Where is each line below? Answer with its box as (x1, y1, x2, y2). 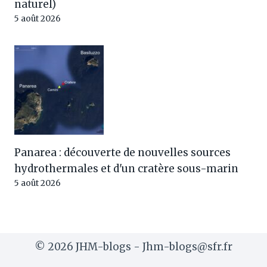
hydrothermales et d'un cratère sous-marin (14, 162, 238, 175)
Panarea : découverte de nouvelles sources (14, 145, 231, 159)
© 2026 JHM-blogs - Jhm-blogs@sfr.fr (35, 240, 232, 253)
